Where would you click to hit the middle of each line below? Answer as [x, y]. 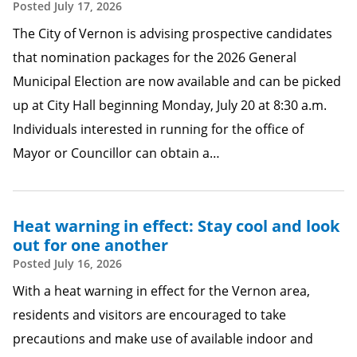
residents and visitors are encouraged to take [149, 315]
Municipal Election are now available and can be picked [177, 81]
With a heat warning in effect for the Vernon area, [161, 291]
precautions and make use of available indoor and [163, 339]
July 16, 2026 [88, 263]
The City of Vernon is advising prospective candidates [173, 33]
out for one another [90, 245]
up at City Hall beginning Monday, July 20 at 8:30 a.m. [170, 105]
